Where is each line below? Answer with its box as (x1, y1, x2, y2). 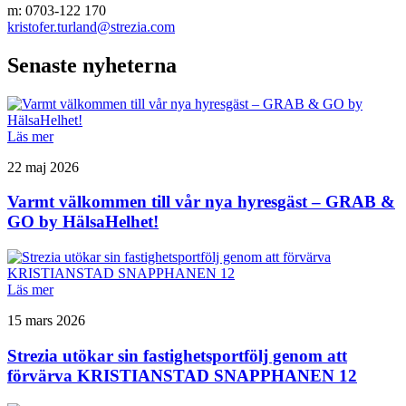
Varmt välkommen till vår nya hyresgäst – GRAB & (7, 192, 395, 212)
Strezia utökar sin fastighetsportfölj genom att (7, 345, 347, 365)
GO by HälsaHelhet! (7, 212, 159, 232)
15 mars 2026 (7, 313, 85, 329)
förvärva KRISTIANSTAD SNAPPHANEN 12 (7, 365, 357, 385)
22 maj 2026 (7, 159, 79, 175)
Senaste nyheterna (7, 53, 177, 77)
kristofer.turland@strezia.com (7, 18, 175, 34)
